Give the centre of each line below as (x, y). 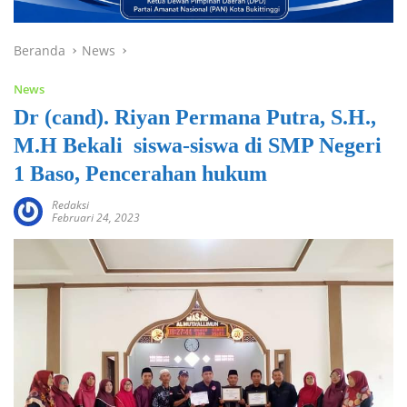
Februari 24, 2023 (96, 217)
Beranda (40, 50)
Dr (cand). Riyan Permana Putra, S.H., (195, 117)
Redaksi (70, 204)
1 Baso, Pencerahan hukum (140, 173)
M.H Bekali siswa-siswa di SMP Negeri (198, 145)
